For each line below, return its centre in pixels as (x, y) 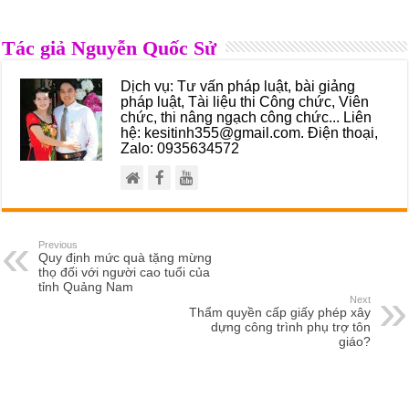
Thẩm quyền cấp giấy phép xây (279, 312)
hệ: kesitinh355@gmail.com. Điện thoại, (250, 132)
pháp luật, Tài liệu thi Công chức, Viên (245, 101)
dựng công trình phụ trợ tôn (290, 326)
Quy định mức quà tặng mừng (126, 257)
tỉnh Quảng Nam (86, 286)
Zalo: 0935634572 (180, 147)
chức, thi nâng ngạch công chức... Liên (246, 116)
